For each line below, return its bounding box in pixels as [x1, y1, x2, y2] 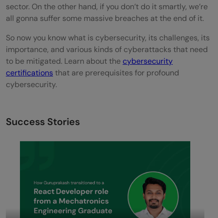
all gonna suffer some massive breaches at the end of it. [6, 13, 204, 23]
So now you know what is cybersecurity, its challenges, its [6, 32, 210, 43]
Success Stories [6, 115, 80, 128]
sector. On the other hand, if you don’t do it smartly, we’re [6, 1, 208, 12]
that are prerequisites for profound [53, 67, 179, 78]
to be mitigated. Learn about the [6, 55, 123, 66]
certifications [6, 67, 53, 78]
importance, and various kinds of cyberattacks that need [6, 44, 208, 54]
